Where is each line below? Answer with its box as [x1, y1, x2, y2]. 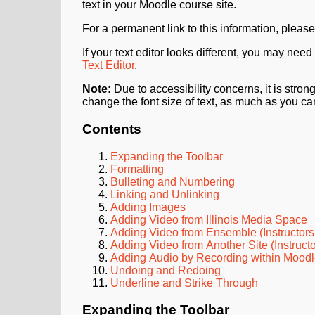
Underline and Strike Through [110, 276, 258, 289]
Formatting [110, 162, 164, 175]
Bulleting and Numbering [110, 175, 235, 188]
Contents [82, 121, 141, 136]
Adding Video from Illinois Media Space [110, 213, 307, 226]
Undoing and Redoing [110, 264, 221, 276]
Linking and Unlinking [110, 188, 219, 200]
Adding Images [110, 200, 186, 213]
